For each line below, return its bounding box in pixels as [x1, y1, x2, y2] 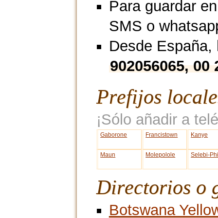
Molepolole [145, 151, 176, 159]
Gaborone [100, 131, 127, 139]
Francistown [145, 131, 178, 139]
